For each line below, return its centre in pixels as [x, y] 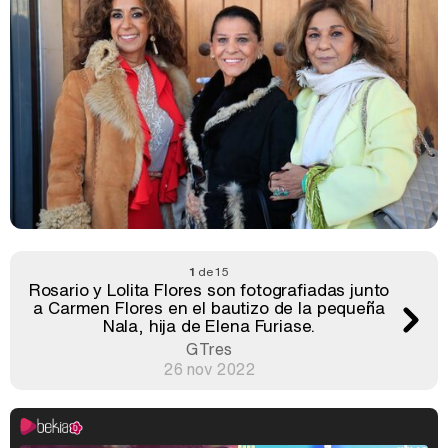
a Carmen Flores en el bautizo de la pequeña [209, 307]
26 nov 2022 [209, 368]
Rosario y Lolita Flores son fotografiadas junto [209, 289]
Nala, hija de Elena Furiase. [209, 325]
